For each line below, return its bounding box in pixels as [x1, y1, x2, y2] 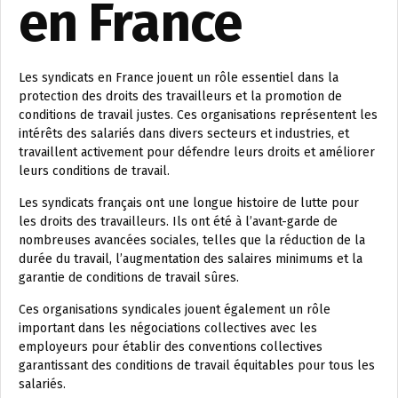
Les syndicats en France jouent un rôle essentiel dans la [19, 70, 338, 86]
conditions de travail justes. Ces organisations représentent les [19, 107, 378, 123]
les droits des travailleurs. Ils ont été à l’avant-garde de [19, 214, 338, 230]
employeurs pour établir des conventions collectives [19, 339, 322, 355]
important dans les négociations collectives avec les [19, 321, 317, 337]
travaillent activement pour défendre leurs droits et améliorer [19, 145, 375, 161]
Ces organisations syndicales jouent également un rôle [19, 302, 330, 318]
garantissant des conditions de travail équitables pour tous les [19, 358, 375, 374]
